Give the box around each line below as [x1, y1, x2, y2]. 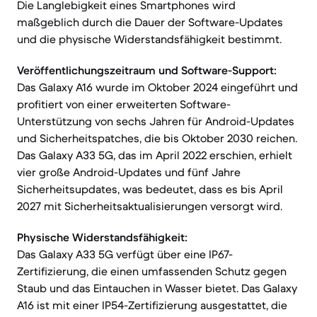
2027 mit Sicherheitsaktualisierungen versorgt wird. [17, 199, 282, 213]
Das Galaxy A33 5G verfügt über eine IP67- [17, 247, 233, 261]
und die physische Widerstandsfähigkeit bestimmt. [17, 32, 282, 46]
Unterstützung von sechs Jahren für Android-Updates [17, 114, 294, 128]
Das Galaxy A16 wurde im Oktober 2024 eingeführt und [17, 80, 298, 94]
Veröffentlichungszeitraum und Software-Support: [17, 63, 277, 77]
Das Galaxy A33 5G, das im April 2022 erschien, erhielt [17, 148, 292, 162]
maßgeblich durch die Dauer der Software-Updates [17, 15, 283, 29]
